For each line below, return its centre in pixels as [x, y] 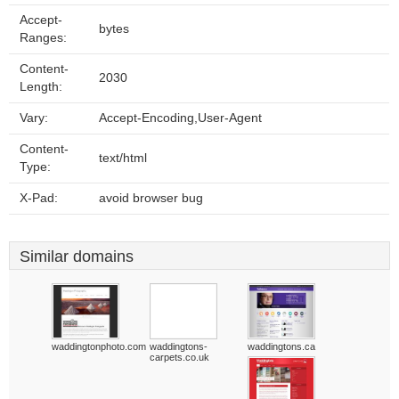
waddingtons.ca [281, 346]
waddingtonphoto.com [99, 346]
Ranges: [43, 38]
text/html [123, 158]
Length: [41, 87]
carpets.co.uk [179, 357]
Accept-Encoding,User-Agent [180, 118]
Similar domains [77, 256]
